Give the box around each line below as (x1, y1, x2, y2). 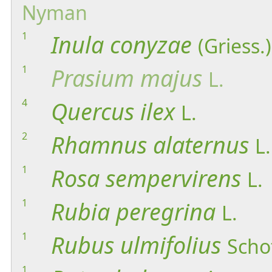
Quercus (51, 95, 134, 127)
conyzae (110, 29, 192, 60)
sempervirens (106, 162, 241, 194)
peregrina (116, 195, 216, 227)
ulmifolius (120, 229, 221, 260)
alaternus (153, 129, 249, 160)
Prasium (51, 62, 134, 93)
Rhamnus (51, 129, 147, 160)
